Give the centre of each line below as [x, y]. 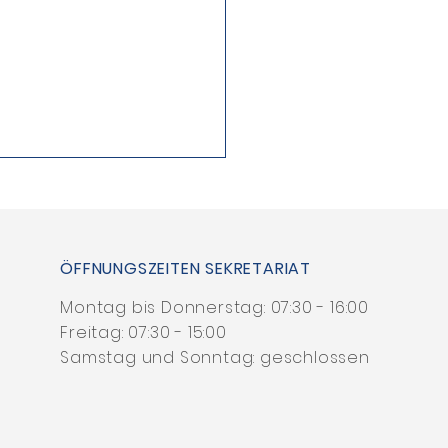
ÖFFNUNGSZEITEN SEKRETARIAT [186, 268]
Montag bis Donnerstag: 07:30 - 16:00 [215, 307]
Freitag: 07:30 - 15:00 [143, 332]
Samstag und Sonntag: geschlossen [215, 357]
